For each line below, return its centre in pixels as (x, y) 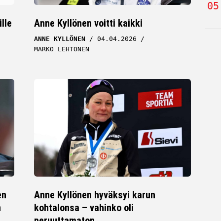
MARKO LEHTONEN (62, 49)
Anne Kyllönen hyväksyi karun (95, 195)
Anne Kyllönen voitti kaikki (89, 23)
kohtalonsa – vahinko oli (84, 208)
